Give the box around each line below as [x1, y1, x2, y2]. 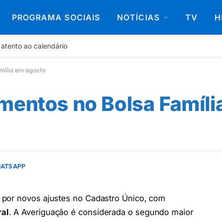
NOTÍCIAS [117, 12, 160, 22]
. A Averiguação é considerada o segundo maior [8, 207, 193, 217]
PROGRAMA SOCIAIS [11, 12, 101, 22]
